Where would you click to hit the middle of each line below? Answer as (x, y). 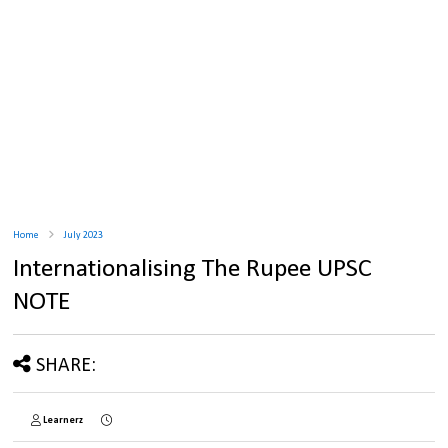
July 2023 (84, 236)
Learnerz (63, 421)
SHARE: (66, 366)
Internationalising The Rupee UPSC (193, 270)
